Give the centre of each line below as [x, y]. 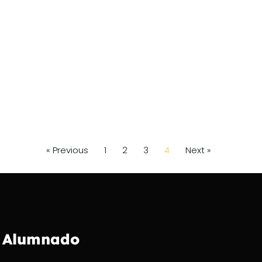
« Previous [67, 150]
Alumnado [41, 239]
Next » [198, 150]
